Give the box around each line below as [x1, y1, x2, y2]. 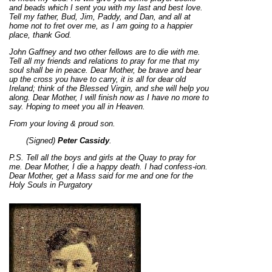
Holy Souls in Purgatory [9, 180, 92, 190]
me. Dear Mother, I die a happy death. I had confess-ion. [9, 162, 208, 172]
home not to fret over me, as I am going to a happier [9, 21, 192, 31]
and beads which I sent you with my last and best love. [9, 3, 203, 13]
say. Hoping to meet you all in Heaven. [9, 102, 145, 112]
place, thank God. [9, 30, 72, 40]
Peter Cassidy [58, 136, 109, 146]
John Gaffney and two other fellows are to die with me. [9, 47, 200, 57]
